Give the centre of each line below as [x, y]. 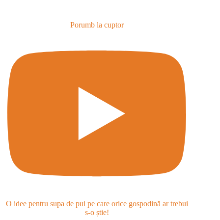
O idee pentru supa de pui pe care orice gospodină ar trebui [97, 203]
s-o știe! [97, 212]
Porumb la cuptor [97, 25]
